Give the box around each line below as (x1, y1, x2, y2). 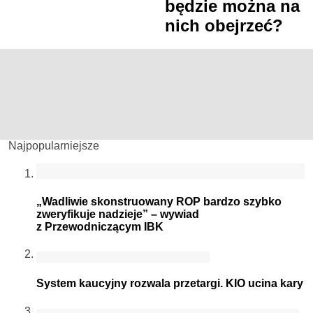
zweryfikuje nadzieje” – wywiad (36, 208, 199, 220)
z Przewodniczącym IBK (36, 220, 163, 233)
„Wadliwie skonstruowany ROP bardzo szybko (36, 195, 282, 208)
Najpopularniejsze (8, 140, 99, 152)
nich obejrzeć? (165, 15, 283, 35)
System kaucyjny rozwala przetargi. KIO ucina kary (36, 277, 303, 290)
